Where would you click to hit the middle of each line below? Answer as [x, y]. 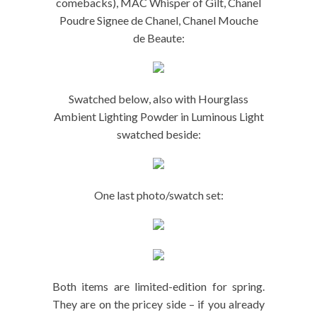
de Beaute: [158, 38]
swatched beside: [158, 134]
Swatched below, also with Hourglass [158, 99]
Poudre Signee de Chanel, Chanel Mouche [158, 21]
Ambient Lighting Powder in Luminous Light [158, 117]
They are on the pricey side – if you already [158, 304]
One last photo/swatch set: [158, 195]
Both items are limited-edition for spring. [158, 287]
